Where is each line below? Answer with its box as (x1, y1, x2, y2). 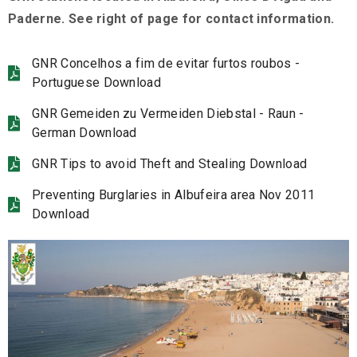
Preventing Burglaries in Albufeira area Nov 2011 (32, 187, 316, 203)
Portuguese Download (32, 75, 162, 91)
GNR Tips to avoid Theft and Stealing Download (32, 156, 308, 172)
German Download (32, 125, 137, 141)
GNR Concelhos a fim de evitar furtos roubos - (32, 56, 300, 72)
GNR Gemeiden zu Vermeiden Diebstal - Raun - (32, 106, 304, 122)
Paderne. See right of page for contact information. (8, 11, 335, 27)
